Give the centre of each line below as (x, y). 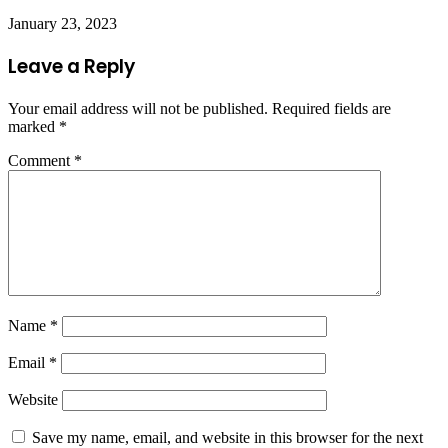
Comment (41, 160)
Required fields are (331, 108)
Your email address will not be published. (138, 108)
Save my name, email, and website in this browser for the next (227, 437)
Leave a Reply (71, 66)
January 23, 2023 (62, 24)
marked (33, 126)
